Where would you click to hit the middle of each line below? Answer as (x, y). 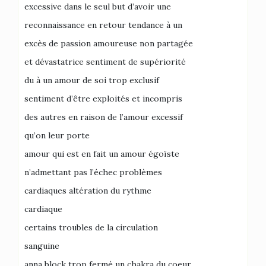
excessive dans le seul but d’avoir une (98, 7)
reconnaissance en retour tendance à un (103, 25)
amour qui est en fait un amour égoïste (102, 154)
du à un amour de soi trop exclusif (92, 80)
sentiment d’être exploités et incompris (103, 99)
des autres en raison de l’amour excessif (104, 117)
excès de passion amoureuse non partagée (109, 43)
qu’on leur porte (57, 135)
